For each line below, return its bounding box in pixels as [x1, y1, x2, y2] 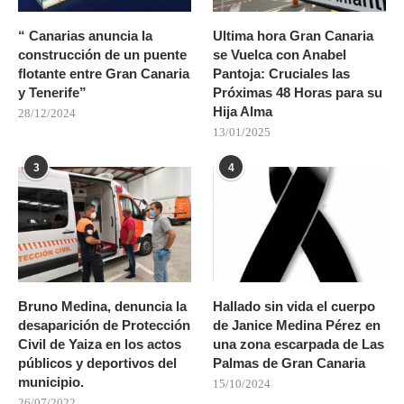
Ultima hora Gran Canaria [213, 28, 374, 44]
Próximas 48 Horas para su [213, 85, 383, 101]
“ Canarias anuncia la [18, 28, 152, 44]
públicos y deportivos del [18, 355, 177, 372]
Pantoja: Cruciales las [213, 66, 351, 82]
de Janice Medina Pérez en [213, 317, 381, 334]
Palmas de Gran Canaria [213, 355, 366, 372]
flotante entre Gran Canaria [18, 66, 189, 82]
